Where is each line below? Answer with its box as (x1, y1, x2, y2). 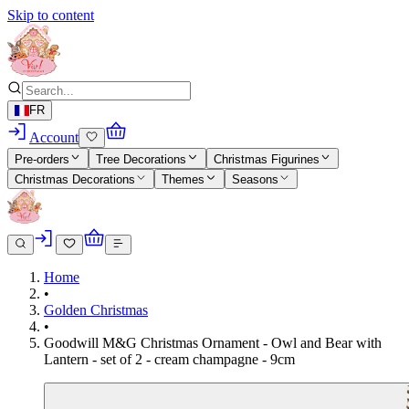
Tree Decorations (96, 152, 187, 166)
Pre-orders (15, 152, 69, 166)
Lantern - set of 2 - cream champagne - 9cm (44, 351, 295, 368)
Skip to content (7, 7, 94, 23)
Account (29, 130, 79, 146)
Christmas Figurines (213, 152, 320, 166)
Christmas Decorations (15, 173, 135, 187)
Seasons (231, 173, 278, 187)
